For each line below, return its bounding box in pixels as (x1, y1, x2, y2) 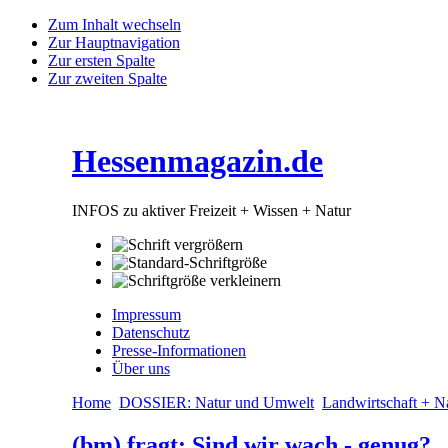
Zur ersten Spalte (48, 52, 155, 69)
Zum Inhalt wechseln (48, 16, 181, 33)
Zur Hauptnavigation (48, 34, 180, 51)
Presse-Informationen (112, 341, 246, 359)
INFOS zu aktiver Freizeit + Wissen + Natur (72, 201, 351, 219)
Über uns (112, 359, 170, 377)
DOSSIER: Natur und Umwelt (119, 393, 314, 411)
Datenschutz (112, 323, 190, 341)
